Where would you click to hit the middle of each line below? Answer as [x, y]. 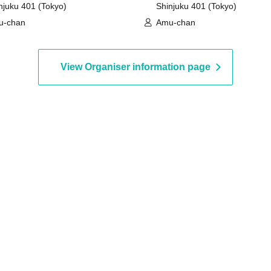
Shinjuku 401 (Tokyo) [196, 6]
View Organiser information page [135, 67]
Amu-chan [176, 22]
